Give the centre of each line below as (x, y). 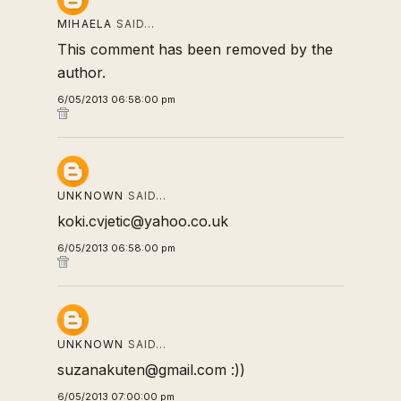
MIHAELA (85, 24)
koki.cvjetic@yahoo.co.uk (143, 221)
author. (81, 73)
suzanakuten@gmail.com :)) (151, 370)
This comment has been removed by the (195, 49)
